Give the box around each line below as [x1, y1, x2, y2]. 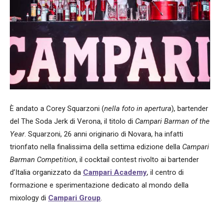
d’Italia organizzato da [10, 168, 83, 177]
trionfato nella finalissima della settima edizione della [10, 142, 182, 152]
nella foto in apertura [104, 104, 171, 113]
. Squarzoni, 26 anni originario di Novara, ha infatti [25, 130, 183, 139]
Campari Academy [83, 168, 147, 177]
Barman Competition [10, 155, 76, 165]
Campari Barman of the [135, 117, 210, 126]
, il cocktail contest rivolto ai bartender [76, 155, 199, 165]
